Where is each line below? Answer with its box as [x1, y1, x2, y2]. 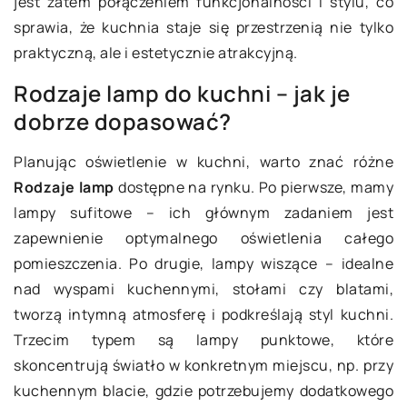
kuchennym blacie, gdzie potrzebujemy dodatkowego [14, 381, 393, 402]
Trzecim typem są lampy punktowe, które [14, 330, 393, 351]
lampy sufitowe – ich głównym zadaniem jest [14, 203, 393, 223]
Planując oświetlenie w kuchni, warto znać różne [14, 152, 393, 173]
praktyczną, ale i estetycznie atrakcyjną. [14, 43, 298, 64]
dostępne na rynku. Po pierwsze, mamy [114, 177, 394, 198]
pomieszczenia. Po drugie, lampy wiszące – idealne [14, 253, 393, 274]
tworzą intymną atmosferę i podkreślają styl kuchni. [14, 304, 393, 325]
